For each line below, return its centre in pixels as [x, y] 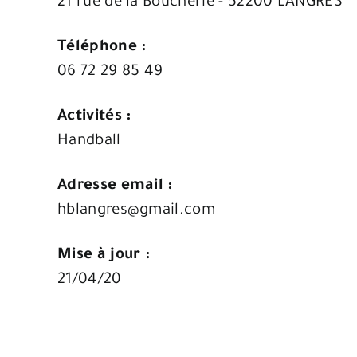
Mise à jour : [104, 255]
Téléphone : [102, 47]
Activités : [94, 116]
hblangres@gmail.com [136, 210]
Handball [89, 141]
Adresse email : [115, 186]
